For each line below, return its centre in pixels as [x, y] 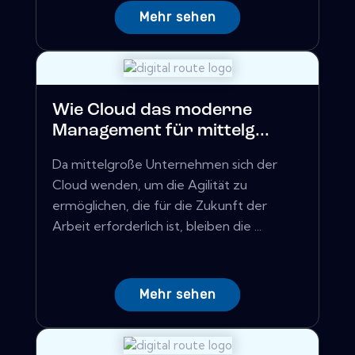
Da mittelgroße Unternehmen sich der [165, 164]
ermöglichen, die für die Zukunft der [160, 206]
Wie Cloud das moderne [152, 111]
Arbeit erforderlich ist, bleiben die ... [157, 226]
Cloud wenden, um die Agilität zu [150, 185]
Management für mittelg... [161, 132]
